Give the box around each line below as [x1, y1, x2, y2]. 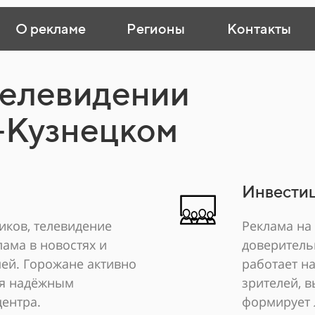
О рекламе [15, 20, 86, 37]
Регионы [126, 20, 185, 37]
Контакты [227, 20, 291, 37]
